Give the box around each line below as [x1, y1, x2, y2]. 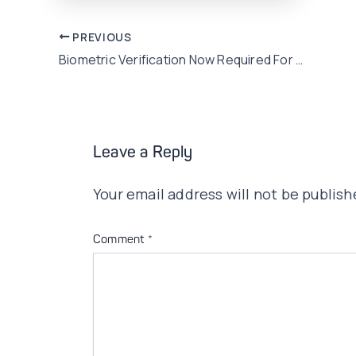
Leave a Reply [93, 145, 193, 162]
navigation [56, 52, 130, 72]
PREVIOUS [69, 29, 132, 44]
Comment [93, 234, 148, 247]
